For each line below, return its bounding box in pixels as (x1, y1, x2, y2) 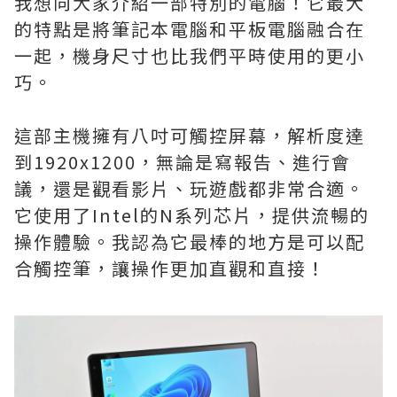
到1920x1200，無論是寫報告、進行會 (14, 149, 351, 175)
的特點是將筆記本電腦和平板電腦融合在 (14, 16, 365, 43)
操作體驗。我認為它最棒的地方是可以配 (14, 229, 365, 255)
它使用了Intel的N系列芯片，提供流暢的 (14, 202, 370, 229)
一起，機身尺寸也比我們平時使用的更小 (14, 43, 365, 69)
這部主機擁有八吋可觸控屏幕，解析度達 (14, 122, 365, 149)
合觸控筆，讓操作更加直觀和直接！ (14, 255, 326, 282)
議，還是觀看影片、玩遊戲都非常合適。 (14, 175, 365, 202)
